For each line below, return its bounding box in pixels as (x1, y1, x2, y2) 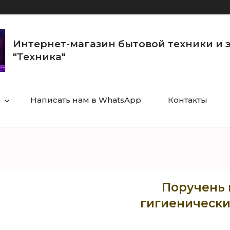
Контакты (167, 95, 207, 105)
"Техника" (13, 51, 66, 63)
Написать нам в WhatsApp (30, 95, 141, 105)
